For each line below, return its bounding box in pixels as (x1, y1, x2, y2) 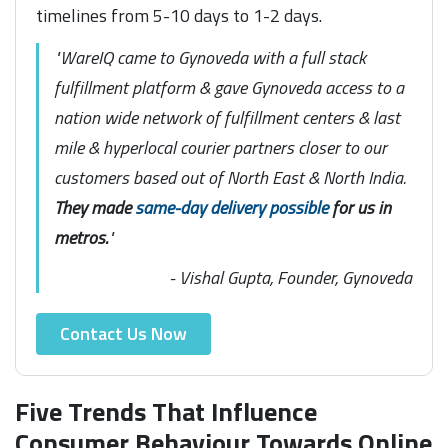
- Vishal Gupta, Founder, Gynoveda (169, 263, 412, 291)
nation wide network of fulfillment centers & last (54, 103, 400, 131)
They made (54, 193, 135, 221)
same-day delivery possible (135, 193, 328, 221)
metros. (54, 223, 108, 251)
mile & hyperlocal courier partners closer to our (54, 133, 387, 161)
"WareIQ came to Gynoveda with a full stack (54, 43, 366, 71)
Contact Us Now (60, 319, 187, 347)
